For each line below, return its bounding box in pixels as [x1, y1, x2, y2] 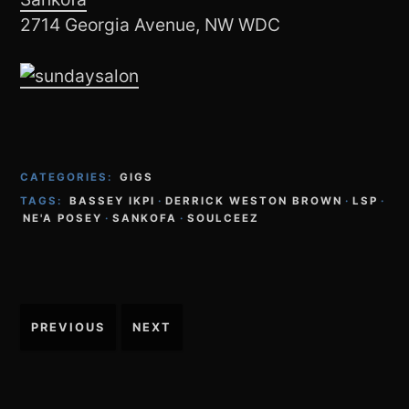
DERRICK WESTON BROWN [165, 194, 343, 207]
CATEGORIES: [20, 170, 118, 184]
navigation [19, 328, 134, 355]
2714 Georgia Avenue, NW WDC [20, 13, 281, 36]
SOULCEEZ [187, 211, 260, 225]
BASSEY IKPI [69, 194, 156, 207]
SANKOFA [112, 211, 178, 225]
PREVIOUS [31, 320, 106, 335]
